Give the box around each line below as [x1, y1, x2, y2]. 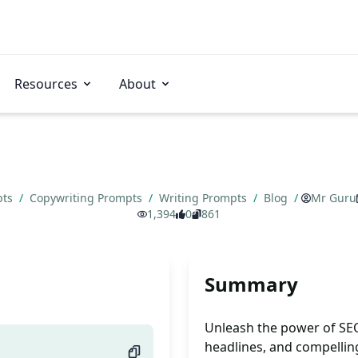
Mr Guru [311, 190, 356, 205]
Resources [14, 75, 78, 93]
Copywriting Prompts [30, 190, 145, 205]
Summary [205, 271, 298, 297]
